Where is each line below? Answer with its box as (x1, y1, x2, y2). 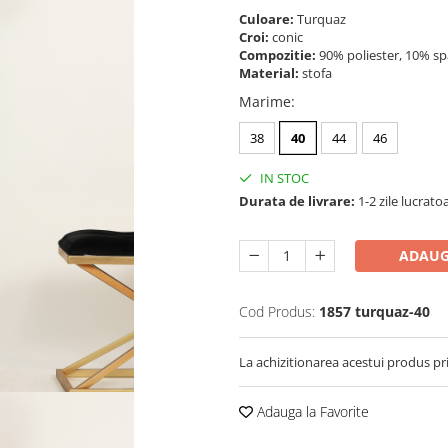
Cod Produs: (239, 301, 315, 321)
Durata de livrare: (239, 191, 355, 210)
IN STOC (257, 168, 309, 187)
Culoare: (239, 9, 297, 28)
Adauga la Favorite (253, 401, 369, 421)
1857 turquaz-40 (319, 301, 430, 321)
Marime (239, 91, 291, 111)
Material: (239, 63, 302, 82)
